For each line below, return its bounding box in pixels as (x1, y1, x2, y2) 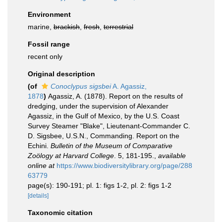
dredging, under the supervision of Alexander (28, 102, 168, 110)
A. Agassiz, (111, 82, 147, 90)
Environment (28, 10, 71, 18)
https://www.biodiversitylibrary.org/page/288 (56, 162, 192, 169)
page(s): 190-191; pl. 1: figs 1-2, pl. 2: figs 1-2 (28, 181, 171, 189)
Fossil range (28, 40, 70, 48)
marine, (28, 23, 54, 31)
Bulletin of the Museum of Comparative (51, 142, 172, 150)
